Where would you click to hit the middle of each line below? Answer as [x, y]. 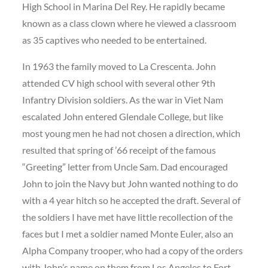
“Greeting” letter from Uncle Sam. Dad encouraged [125, 167]
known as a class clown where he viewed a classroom [130, 23]
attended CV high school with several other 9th [119, 83]
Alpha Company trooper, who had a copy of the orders [133, 250]
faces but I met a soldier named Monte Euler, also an [128, 234]
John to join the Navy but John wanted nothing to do [130, 183]
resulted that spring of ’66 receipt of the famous [119, 150]
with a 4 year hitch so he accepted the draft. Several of [132, 200]
